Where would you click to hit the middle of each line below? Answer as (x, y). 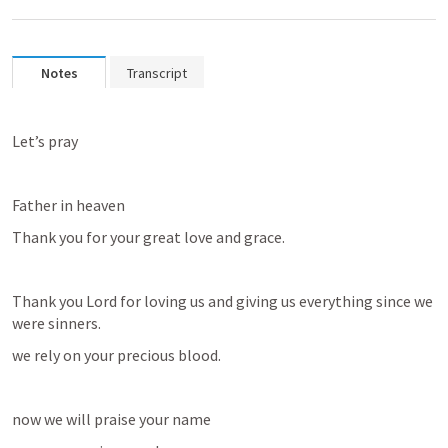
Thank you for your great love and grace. (148, 237)
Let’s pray (45, 141)
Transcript (157, 73)
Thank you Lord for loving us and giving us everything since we (222, 301)
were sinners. (56, 323)
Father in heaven (68, 205)
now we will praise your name (111, 419)
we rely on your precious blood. (116, 355)
